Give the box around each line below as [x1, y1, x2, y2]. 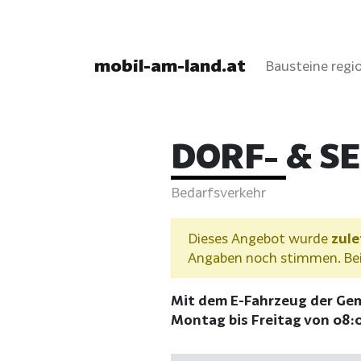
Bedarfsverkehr [171, 184, 266, 200]
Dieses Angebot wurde [188, 230, 331, 246]
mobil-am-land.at [94, 56, 246, 75]
